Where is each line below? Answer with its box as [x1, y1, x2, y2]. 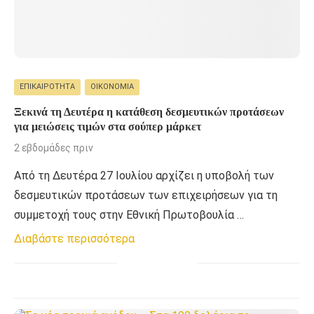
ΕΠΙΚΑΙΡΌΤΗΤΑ [20, 82, 75, 92]
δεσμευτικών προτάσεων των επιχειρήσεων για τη [14, 189, 278, 203]
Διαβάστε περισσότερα [14, 232, 135, 246]
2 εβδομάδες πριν [14, 142, 93, 154]
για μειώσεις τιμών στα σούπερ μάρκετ [14, 121, 201, 133]
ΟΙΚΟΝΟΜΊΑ [90, 82, 134, 92]
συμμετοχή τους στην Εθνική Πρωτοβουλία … [14, 208, 244, 222]
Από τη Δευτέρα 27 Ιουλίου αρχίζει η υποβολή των [14, 169, 274, 183]
